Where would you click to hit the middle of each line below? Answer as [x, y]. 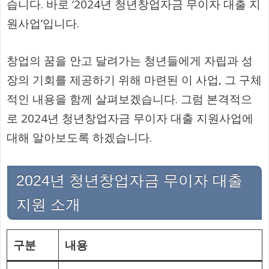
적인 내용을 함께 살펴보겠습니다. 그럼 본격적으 [129, 99]
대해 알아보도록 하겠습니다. [79, 138]
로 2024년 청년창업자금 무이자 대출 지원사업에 [130, 119]
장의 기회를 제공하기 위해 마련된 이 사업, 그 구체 [134, 80]
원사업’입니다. [43, 23]
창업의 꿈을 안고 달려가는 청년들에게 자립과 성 [130, 61]
